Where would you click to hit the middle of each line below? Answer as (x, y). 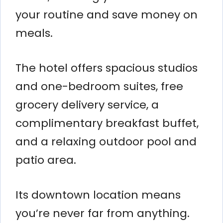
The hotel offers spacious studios (107, 68)
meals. (34, 33)
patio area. (46, 160)
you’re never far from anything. (103, 213)
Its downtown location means (98, 195)
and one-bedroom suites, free (99, 86)
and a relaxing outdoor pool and (106, 141)
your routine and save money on (107, 14)
